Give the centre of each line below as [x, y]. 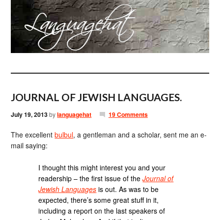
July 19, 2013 [29, 114]
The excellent [33, 135]
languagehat [74, 114]
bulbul [64, 135]
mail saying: [29, 145]
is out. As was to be [128, 189]
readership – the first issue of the [91, 178]
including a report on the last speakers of [102, 210]
